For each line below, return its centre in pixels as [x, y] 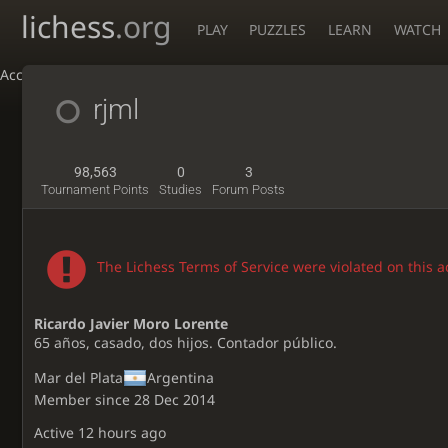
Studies [180, 190]
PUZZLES [278, 29]
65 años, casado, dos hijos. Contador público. [186, 342]
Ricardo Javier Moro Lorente [131, 323]
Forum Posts [248, 190]
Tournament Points [95, 190]
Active [56, 432]
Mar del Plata [79, 378]
